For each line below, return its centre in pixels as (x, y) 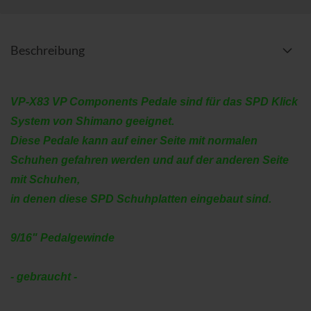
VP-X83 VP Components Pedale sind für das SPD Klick (154, 102)
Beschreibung (48, 50)
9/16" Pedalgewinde (62, 238)
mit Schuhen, (45, 179)
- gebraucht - (44, 277)
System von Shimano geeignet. (92, 121)
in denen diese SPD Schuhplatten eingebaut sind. (141, 199)
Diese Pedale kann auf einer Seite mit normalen (134, 141)
